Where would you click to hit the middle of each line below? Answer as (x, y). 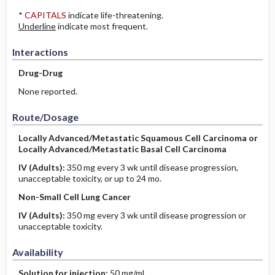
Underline (37, 26)
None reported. (48, 91)
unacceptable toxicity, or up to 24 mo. (90, 178)
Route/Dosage (45, 117)
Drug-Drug (40, 73)
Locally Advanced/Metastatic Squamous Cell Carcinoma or (138, 138)
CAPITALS (45, 15)
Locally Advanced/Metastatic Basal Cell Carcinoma (122, 149)
